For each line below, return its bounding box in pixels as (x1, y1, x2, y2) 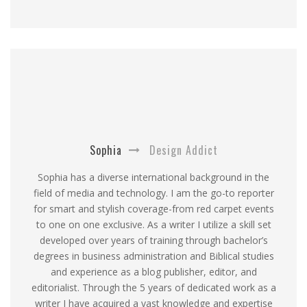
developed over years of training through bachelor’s (39, 233, 268, 247)
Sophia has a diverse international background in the (38, 170, 269, 184)
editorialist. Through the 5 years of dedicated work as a (31, 280, 276, 294)
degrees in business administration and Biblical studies (33, 249, 274, 262)
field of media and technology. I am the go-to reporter (33, 186, 274, 199)
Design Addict (145, 141, 218, 158)
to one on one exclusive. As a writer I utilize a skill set (36, 217, 271, 231)
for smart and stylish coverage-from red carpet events (33, 201, 274, 215)
